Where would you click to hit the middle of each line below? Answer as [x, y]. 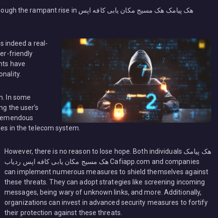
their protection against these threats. [63, 212]
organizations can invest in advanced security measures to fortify [106, 202]
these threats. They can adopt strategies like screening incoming [105, 182]
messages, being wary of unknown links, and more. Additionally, [103, 192]
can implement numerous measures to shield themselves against [107, 172]
